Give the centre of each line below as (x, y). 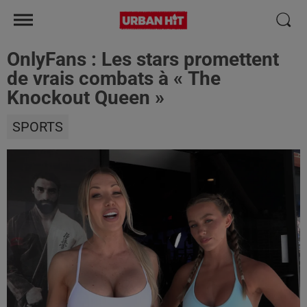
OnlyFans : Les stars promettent (143, 59)
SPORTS (38, 127)
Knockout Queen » (86, 98)
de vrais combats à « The (114, 78)
